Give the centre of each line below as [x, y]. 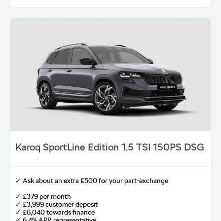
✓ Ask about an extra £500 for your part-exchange [92, 181]
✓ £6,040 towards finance [55, 212]
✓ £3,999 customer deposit [56, 204]
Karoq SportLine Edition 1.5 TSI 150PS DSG [110, 147]
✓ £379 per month [43, 197]
